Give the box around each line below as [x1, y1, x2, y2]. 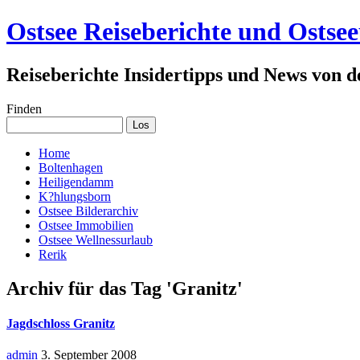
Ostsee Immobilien [39, 218, 133, 232]
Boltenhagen [39, 160, 103, 174]
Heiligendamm [39, 174, 113, 189]
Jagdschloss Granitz [6, 316, 115, 330]
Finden [6, 101, 42, 116]
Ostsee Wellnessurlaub [39, 232, 153, 247]
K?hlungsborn [39, 189, 111, 203]
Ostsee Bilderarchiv [39, 203, 138, 218]
